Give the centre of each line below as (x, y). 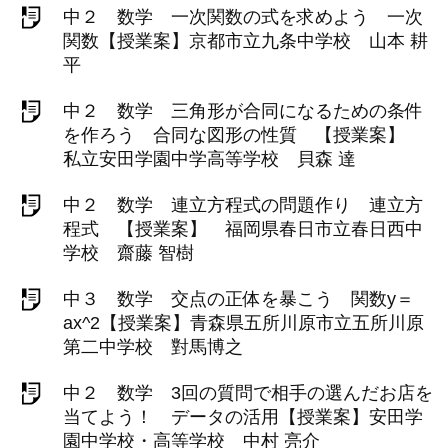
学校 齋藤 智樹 (128, 253)
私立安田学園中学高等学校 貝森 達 (209, 159)
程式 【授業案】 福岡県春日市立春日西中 (243, 229)
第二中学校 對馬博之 (153, 347)
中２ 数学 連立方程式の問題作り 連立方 (243, 205)
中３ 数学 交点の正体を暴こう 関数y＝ (238, 299)
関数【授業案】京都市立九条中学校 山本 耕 (245, 41)
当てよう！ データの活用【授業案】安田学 (243, 417)
